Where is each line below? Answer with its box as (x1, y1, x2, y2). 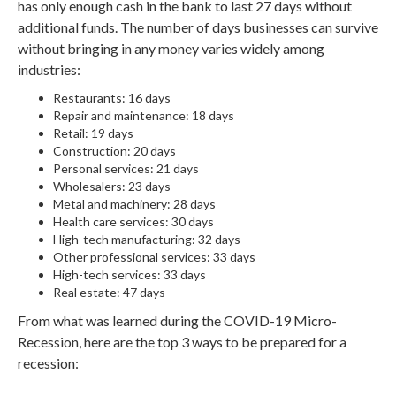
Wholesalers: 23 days (53, 179, 171, 194)
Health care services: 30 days (53, 214, 214, 229)
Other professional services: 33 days (53, 249, 255, 264)
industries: (18, 61, 80, 78)
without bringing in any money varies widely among (18, 40, 324, 57)
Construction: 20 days (53, 143, 176, 158)
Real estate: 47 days (53, 285, 165, 300)
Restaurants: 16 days (53, 90, 171, 105)
